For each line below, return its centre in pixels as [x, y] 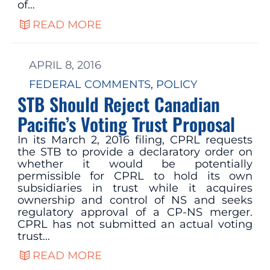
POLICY [176, 84]
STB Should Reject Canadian [118, 104]
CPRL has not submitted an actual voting [135, 224]
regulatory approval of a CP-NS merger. [135, 212]
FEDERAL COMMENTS [89, 84]
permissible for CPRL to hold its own [135, 176]
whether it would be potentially [135, 164]
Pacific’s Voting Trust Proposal [126, 124]
